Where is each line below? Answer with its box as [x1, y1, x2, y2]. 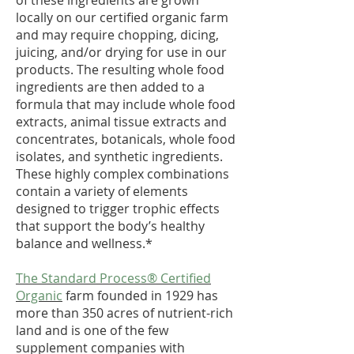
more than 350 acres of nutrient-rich [16, 304, 233, 322]
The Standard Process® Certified [16, 269, 211, 287]
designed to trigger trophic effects [16, 200, 220, 217]
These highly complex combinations [16, 165, 229, 183]
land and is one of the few [16, 322, 168, 339]
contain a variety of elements [16, 183, 188, 200]
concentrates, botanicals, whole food [16, 130, 235, 148]
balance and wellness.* [16, 235, 153, 252]
